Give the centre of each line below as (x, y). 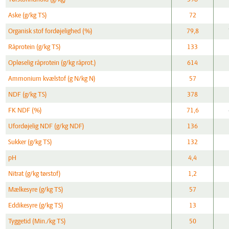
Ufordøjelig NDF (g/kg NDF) (47, 127)
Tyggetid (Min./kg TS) (37, 222)
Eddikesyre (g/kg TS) (36, 206)
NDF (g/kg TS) (28, 95)
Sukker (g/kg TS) (30, 143)
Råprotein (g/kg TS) (35, 48)
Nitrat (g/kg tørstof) (35, 174)
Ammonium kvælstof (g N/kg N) (52, 79)
